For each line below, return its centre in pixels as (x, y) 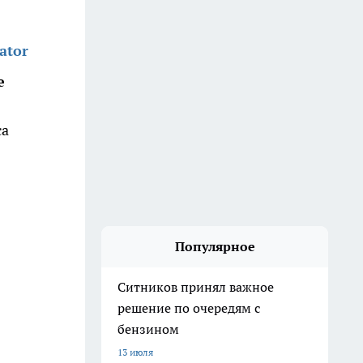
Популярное (215, 246)
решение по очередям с (189, 308)
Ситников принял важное (196, 287)
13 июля (135, 352)
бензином (148, 329)
